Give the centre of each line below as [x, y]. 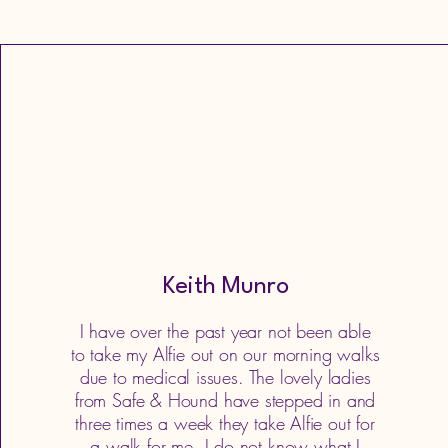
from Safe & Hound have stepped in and [225, 400]
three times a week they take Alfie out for [225, 423]
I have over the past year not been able [225, 331]
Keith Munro [225, 287]
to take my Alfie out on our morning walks [225, 354]
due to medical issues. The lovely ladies [225, 377]
